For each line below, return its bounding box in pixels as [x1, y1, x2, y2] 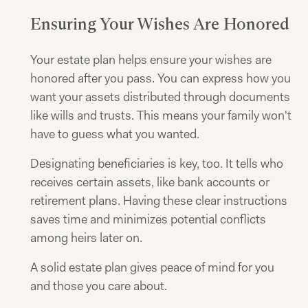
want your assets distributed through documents [30, 89, 290, 105]
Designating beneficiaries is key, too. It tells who [30, 155, 283, 172]
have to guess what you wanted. [30, 126, 199, 142]
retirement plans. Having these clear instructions [30, 192, 287, 209]
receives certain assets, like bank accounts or [30, 174, 269, 190]
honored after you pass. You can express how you [30, 70, 291, 87]
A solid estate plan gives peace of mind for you [30, 259, 274, 276]
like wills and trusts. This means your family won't [30, 107, 291, 124]
